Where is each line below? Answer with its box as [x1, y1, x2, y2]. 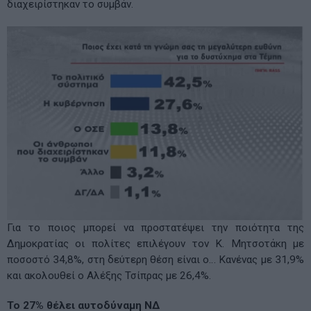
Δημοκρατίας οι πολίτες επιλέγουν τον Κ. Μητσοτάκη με [7, 237, 304, 250]
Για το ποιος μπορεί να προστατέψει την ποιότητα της [7, 221, 304, 234]
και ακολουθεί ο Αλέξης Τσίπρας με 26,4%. [7, 269, 211, 282]
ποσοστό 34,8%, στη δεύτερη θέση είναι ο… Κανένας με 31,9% [7, 253, 304, 266]
